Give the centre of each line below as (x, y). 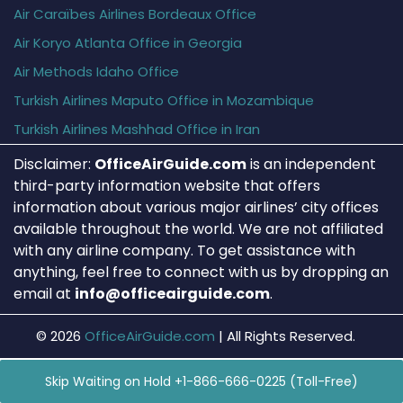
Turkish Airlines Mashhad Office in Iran (137, 130)
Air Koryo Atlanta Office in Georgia (128, 43)
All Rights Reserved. (291, 336)
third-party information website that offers (167, 186)
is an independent (311, 165)
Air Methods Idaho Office (96, 72)
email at (44, 294)
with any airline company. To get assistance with (184, 251)
